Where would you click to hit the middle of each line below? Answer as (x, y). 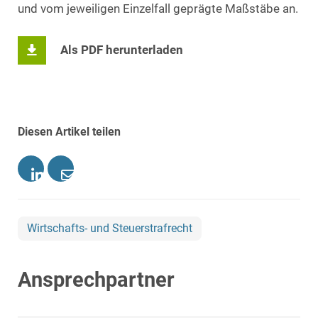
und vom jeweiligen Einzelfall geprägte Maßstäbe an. (158, 9)
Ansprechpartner (96, 280)
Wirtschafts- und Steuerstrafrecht (110, 228)
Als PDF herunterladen (122, 50)
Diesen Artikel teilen (69, 131)
